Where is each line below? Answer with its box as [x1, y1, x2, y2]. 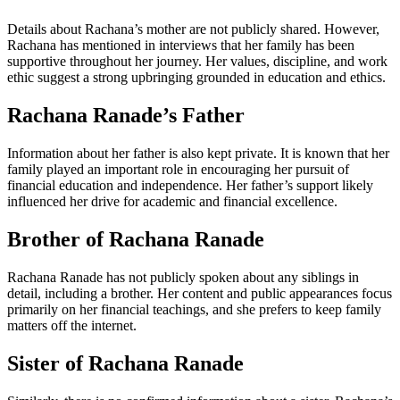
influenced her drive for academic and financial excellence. [7, 194, 337, 210]
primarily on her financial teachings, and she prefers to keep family [7, 301, 381, 317]
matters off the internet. [7, 317, 137, 333]
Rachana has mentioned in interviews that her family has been [7, 37, 354, 54]
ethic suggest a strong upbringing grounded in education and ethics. [7, 70, 386, 86]
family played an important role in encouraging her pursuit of [7, 162, 349, 178]
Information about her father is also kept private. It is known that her [7, 146, 389, 162]
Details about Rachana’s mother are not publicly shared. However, [7, 21, 379, 37]
